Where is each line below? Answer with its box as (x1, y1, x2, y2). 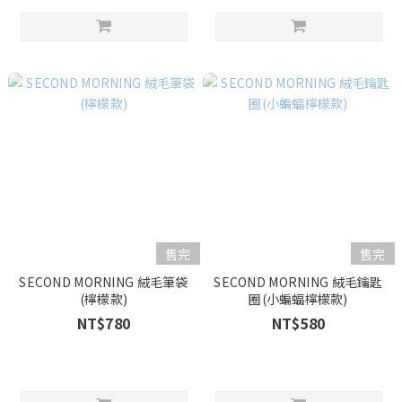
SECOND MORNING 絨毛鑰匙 (214, 273, 383, 291)
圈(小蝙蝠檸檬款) (249, 290, 348, 308)
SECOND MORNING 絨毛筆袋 (19, 273, 188, 291)
